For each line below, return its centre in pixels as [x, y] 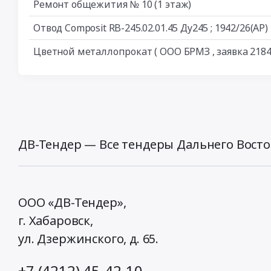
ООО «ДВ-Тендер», [72, 202]
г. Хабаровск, [56, 220]
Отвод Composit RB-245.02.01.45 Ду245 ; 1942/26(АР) [151, 28]
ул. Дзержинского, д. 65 [87, 238]
